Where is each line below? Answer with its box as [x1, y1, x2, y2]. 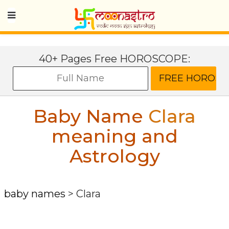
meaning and [51, 125, 178, 147]
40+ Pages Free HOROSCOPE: [39, 53, 190, 65]
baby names [4, 188, 65, 200]
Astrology [69, 145, 160, 167]
